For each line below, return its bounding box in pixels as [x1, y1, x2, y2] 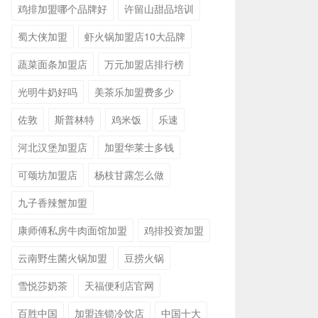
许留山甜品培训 [124, 1, 194, 16]
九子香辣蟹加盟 [18, 195, 87, 209]
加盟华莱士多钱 [104, 140, 174, 154]
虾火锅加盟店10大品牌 [84, 29, 185, 43]
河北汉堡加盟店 [18, 140, 87, 154]
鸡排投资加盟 [144, 223, 204, 237]
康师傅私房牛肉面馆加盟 [18, 223, 127, 237]
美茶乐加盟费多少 [94, 84, 174, 99]
